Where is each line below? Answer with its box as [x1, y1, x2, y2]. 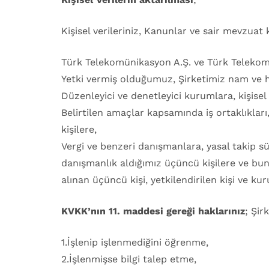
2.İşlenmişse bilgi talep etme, [61, 253, 196, 265]
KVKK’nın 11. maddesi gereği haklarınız [61, 205, 245, 217]
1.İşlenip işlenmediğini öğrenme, [61, 237, 208, 248]
